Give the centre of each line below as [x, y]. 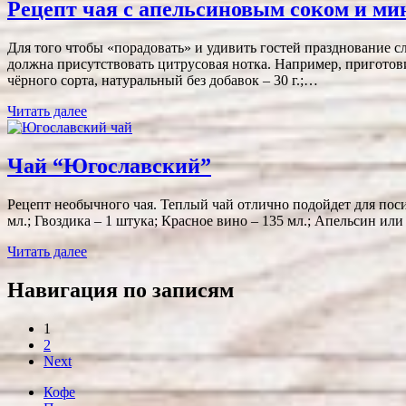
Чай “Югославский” [109, 166]
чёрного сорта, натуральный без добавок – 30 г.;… [163, 81]
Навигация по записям [121, 290]
